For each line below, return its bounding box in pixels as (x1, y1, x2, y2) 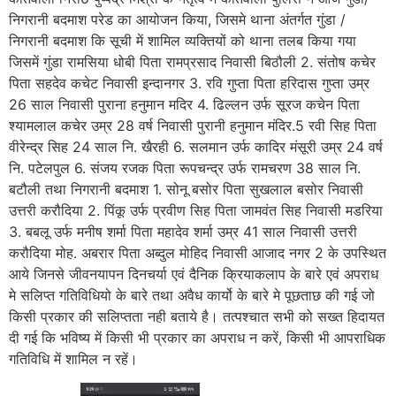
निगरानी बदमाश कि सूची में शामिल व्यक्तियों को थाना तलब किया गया (9, 32, 356, 50)
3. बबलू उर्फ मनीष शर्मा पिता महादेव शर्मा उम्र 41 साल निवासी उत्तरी (9, 223, 357, 241)
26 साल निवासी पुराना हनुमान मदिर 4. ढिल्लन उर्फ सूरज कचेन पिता (9, 95, 360, 114)
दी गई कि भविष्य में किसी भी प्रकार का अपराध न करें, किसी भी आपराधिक (9, 329, 385, 347)
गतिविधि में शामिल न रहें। (9, 350, 138, 369)
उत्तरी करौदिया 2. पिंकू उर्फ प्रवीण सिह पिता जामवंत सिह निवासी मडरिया (9, 202, 383, 220)
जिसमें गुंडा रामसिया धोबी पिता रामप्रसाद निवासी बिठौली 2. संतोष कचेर (9, 53, 376, 72)
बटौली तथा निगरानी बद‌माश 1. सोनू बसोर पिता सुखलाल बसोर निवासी (9, 180, 363, 199)
